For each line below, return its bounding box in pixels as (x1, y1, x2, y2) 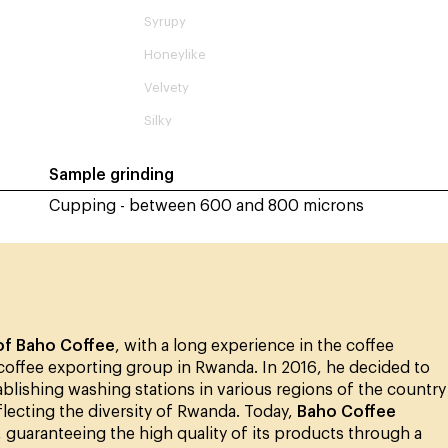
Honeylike (143, 47, 206, 61)
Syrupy (143, 14, 186, 28)
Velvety (143, 80, 189, 94)
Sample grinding (48, 166, 174, 183)
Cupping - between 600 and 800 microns (48, 197, 364, 214)
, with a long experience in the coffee (115, 338, 394, 355)
